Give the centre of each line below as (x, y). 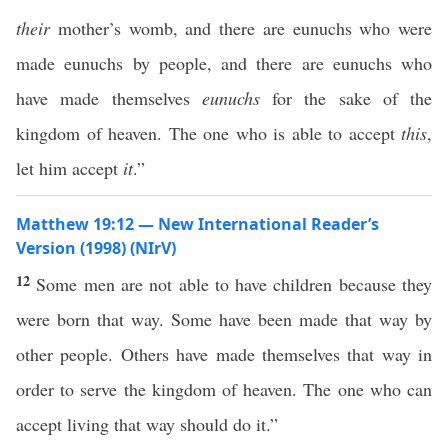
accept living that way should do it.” (147, 424)
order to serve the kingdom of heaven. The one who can (224, 389)
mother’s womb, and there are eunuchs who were (241, 28)
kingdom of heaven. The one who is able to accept (208, 133)
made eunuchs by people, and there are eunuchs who (224, 63)
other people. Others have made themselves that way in (224, 354)
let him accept (69, 168)
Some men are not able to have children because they (234, 284)
